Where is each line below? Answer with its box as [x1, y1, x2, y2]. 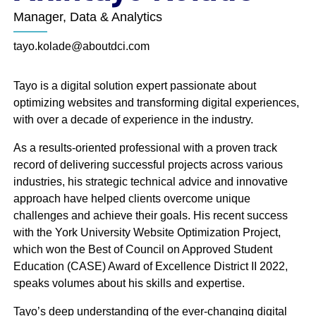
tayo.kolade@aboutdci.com [13, 40, 150, 52]
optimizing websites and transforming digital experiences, [13, 97, 299, 109]
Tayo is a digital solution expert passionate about [13, 80, 256, 92]
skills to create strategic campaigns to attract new [26, 51, 270, 63]
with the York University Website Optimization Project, [13, 226, 281, 238]
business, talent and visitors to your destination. [26, 68, 262, 80]
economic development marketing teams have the [26, 34, 274, 47]
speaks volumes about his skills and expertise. [13, 277, 245, 289]
